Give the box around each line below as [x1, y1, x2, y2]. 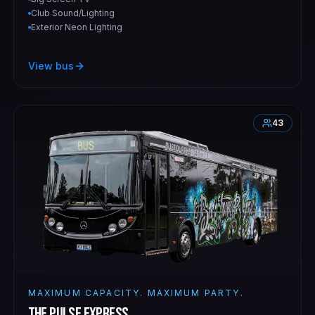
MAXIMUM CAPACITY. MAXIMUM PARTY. [27, 288, 244, 299]
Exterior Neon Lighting [30, 21, 122, 32]
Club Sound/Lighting [30, 7, 115, 18]
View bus [27, 59, 74, 72]
